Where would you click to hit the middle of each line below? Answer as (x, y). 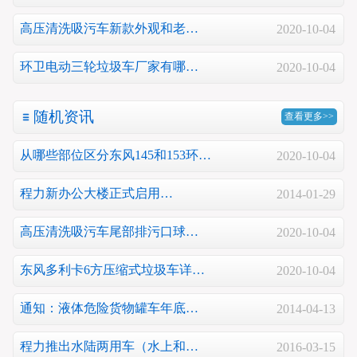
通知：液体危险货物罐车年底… (109, 308)
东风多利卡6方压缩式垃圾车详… (112, 270)
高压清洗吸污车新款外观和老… (109, 29)
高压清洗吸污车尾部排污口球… (109, 232)
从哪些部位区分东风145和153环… (116, 155)
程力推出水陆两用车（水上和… (109, 347)
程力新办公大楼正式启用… (96, 194)
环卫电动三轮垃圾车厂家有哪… (109, 67)
